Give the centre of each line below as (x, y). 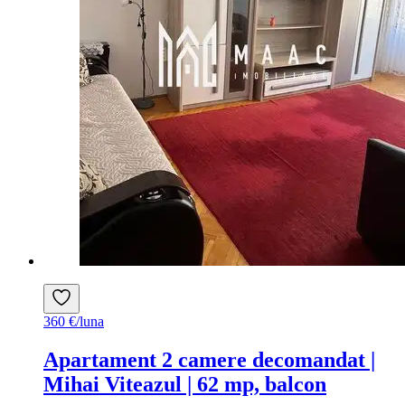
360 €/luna (74, 322)
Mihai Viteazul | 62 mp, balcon (185, 385)
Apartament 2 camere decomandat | (209, 360)
